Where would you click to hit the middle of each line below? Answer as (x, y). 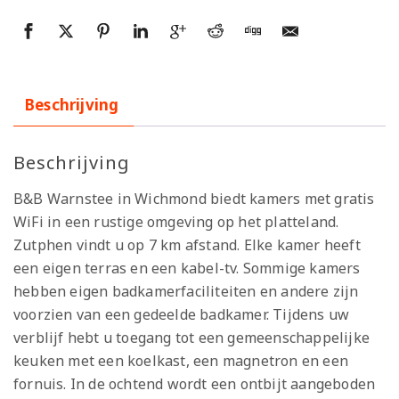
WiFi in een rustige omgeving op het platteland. (176, 221)
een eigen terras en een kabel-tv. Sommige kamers (187, 268)
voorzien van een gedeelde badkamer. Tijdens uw (182, 314)
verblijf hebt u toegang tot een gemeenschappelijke (192, 337)
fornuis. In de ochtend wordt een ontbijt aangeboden (195, 383)
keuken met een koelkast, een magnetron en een (181, 360)
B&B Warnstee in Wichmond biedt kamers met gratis (194, 198)
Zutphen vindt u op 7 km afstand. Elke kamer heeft (187, 244)
